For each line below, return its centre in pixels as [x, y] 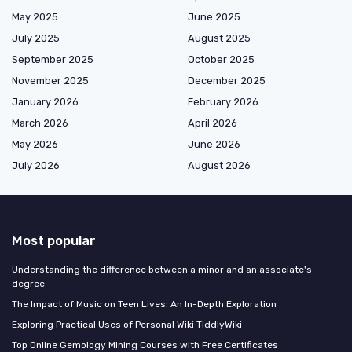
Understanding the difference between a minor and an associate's [162, 270]
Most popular [54, 241]
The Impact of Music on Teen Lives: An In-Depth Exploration [144, 304]
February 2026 [223, 102]
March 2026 [40, 123]
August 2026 [219, 166]
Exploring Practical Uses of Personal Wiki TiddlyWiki [127, 325]
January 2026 [45, 102]
